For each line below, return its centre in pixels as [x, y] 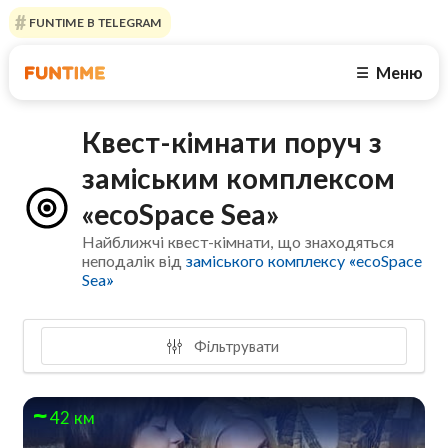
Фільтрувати [234, 345]
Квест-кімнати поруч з [232, 142]
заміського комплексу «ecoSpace [304, 261]
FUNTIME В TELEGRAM [93, 22]
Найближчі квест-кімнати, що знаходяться [238, 242]
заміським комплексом [239, 178]
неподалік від [134, 261]
